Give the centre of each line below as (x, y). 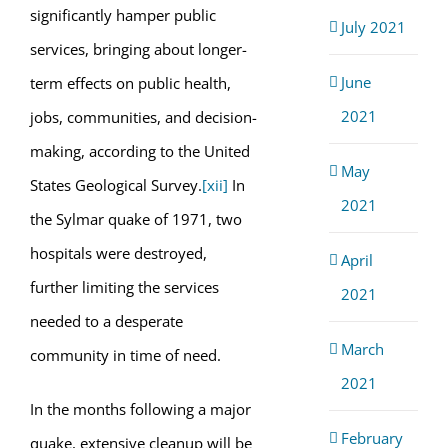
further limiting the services (124, 287)
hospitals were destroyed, (118, 253)
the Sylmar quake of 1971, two (136, 219)
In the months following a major (140, 409)
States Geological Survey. (116, 185)
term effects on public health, (130, 83)
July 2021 (373, 26)
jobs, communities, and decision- (143, 117)
